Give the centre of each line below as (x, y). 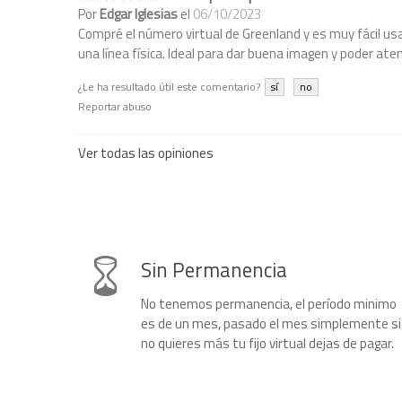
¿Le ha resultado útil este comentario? (169, 87)
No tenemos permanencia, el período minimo (269, 304)
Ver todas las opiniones (146, 153)
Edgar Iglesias (139, 14)
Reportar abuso (115, 106)
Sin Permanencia (214, 270)
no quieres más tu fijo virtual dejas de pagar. (267, 343)
